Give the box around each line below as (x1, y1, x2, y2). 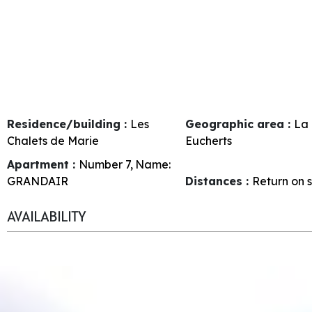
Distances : (185, 173, 253, 188)
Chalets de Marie (7, 133, 99, 148)
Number (79, 157, 123, 171)
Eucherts (185, 133, 233, 148)
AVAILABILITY (7, 208, 86, 226)
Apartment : (7, 157, 79, 171)
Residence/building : (7, 116, 130, 131)
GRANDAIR (7, 173, 68, 188)
